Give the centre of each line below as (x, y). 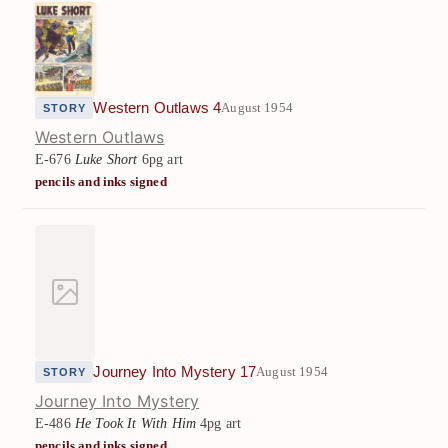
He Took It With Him (135, 422)
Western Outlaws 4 (157, 107)
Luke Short (106, 158)
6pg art (160, 158)
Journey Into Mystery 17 (175, 371)
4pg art (219, 422)
